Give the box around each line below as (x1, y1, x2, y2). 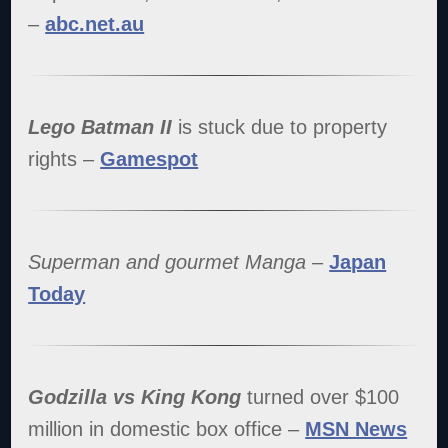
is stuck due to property (178, 115, 388, 138)
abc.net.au (45, 12, 145, 35)
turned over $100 (241, 385, 400, 408)
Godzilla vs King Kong (28, 385, 242, 408)
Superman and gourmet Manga (28, 250, 307, 273)
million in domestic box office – (28, 417, 306, 440)
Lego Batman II (28, 115, 179, 138)
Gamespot (100, 147, 199, 170)
